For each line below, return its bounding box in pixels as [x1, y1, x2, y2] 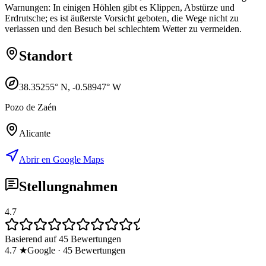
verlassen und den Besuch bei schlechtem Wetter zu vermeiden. [5, 24, 242, 34]
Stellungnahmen [19, 178, 118, 194]
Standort [19, 47, 72, 64]
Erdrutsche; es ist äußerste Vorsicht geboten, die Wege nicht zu [5, 13, 239, 24]
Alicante [19, 128, 50, 138]
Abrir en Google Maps [19, 154, 104, 164]
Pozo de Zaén [5, 102, 56, 112]
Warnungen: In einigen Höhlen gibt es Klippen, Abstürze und [5, 2, 235, 13]
